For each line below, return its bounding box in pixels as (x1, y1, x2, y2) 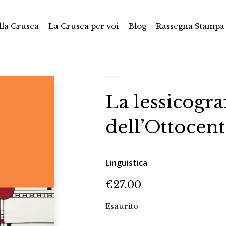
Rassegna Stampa (155, 21, 224, 31)
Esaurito (105, 201, 138, 211)
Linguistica (105, 157, 147, 168)
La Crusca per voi (48, 21, 119, 31)
